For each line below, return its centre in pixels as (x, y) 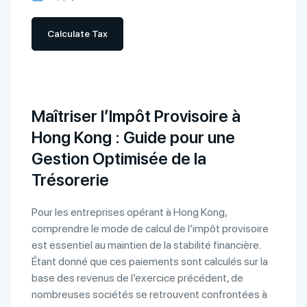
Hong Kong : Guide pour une (133, 137)
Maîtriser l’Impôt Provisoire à (136, 116)
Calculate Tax (77, 34)
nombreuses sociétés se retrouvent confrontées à (149, 294)
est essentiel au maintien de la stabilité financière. (146, 245)
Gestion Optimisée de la (119, 159)
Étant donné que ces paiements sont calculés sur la (150, 261)
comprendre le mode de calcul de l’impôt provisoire (150, 229)
